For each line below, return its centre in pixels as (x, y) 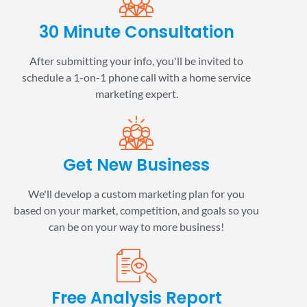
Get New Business (136, 165)
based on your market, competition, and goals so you (136, 210)
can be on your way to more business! (136, 227)
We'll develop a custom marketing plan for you (136, 194)
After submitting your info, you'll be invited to (136, 61)
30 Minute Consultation (136, 32)
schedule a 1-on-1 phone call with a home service (136, 77)
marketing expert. (136, 94)
